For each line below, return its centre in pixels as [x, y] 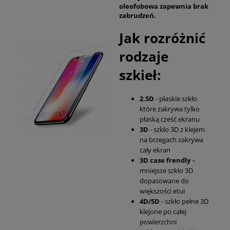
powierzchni [158, 222]
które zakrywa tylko [170, 109]
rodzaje [144, 57]
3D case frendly [165, 160]
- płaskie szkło [176, 98]
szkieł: [140, 75]
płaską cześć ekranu [170, 119]
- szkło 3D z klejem [177, 129]
